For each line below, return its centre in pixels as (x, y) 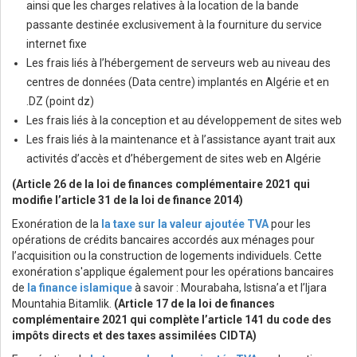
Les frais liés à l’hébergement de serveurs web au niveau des (178, 63)
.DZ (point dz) (60, 102)
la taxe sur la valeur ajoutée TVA (185, 224)
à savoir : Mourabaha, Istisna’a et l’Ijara (229, 288)
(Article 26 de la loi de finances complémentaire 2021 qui (161, 184)
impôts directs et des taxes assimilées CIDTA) (134, 336)
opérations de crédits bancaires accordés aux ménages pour (163, 240)
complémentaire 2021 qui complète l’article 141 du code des (172, 320)
